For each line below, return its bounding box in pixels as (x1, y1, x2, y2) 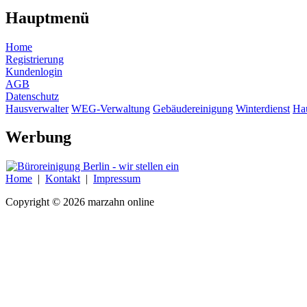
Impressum (93, 173, 140, 185)
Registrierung (5, 53, 64, 65)
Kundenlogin (5, 65, 62, 77)
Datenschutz (5, 90, 59, 102)
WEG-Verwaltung (71, 102, 150, 114)
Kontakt (45, 173, 80, 185)
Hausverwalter (5, 102, 69, 114)
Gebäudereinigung (153, 102, 233, 114)
